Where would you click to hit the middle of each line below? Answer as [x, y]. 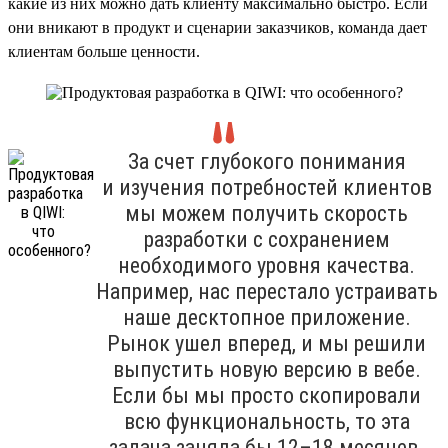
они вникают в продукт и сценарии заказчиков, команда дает [217, 27]
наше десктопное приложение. [266, 317]
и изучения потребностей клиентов [266, 187]
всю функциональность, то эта [266, 421]
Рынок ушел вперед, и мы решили [266, 343]
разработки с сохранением [266, 239]
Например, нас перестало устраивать [266, 291]
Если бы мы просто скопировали [266, 395]
